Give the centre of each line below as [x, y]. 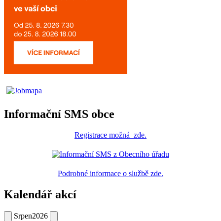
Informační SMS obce [59, 114]
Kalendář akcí [40, 194]
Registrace [92, 135]
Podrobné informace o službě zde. [110, 173]
